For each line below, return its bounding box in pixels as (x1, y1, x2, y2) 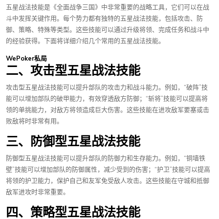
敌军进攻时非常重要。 (6, 188, 69, 197)
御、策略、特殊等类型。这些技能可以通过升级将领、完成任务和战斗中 (6, 25, 209, 34)
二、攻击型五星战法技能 (6, 64, 140, 78)
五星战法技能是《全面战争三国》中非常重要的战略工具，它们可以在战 (6, 3, 209, 12)
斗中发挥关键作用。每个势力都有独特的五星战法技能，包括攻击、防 (6, 14, 203, 23)
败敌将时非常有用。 (6, 117, 63, 126)
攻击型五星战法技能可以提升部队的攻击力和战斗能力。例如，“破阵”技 (6, 83, 208, 92)
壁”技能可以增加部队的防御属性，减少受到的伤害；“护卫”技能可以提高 (6, 165, 210, 174)
